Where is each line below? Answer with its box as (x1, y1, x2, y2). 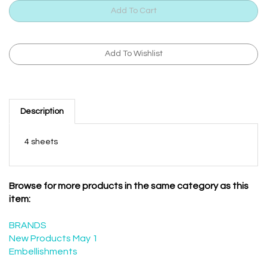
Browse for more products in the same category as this (9, 184, 249, 194)
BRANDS (9, 223, 46, 233)
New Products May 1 (9, 237, 98, 246)
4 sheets (24, 141, 58, 149)
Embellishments (9, 250, 77, 259)
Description (20, 110, 64, 119)
